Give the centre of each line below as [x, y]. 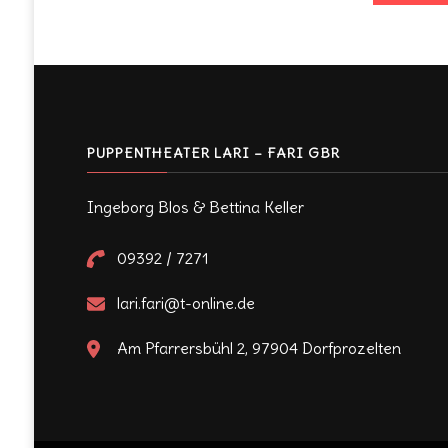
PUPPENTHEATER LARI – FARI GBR [213, 152]
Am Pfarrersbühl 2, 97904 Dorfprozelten [258, 347]
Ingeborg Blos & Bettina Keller [195, 206]
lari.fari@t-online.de [185, 302]
